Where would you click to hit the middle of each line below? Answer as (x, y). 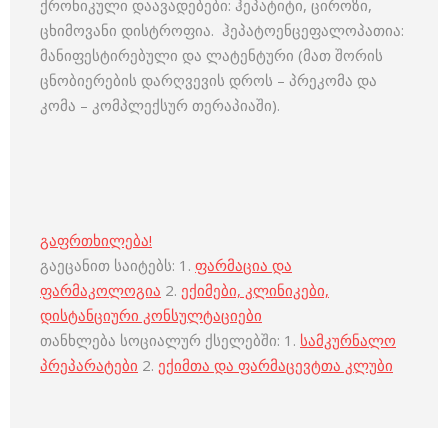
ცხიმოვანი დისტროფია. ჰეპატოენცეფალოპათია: (222, 30)
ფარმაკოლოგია (100, 290)
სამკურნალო (348, 340)
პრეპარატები (89, 365)
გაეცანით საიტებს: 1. (117, 265)
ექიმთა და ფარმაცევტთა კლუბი (275, 365)
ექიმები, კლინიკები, (255, 290)
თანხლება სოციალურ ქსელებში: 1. (170, 340)
